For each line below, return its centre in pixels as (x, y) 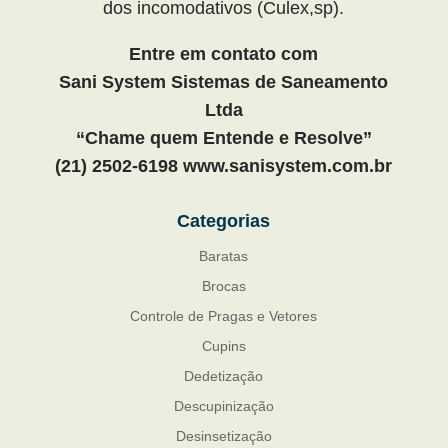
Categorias (224, 220)
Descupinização (223, 405)
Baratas (224, 255)
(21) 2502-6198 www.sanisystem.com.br (224, 165)
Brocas (223, 285)
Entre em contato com (224, 53)
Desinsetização (223, 435)
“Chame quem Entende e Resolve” (223, 137)
